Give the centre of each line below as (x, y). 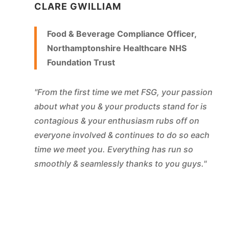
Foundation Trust (81, 63)
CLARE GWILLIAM (78, 7)
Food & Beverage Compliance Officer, (122, 34)
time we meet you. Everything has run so (114, 150)
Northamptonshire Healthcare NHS (117, 48)
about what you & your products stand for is (121, 107)
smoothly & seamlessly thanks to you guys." (121, 164)
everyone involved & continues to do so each (122, 135)
